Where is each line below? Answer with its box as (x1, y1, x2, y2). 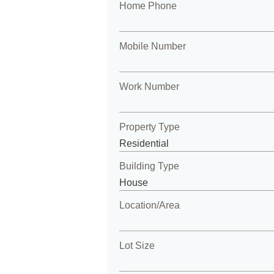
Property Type (119, 122, 180, 132)
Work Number (119, 81, 179, 92)
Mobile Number (119, 41, 186, 51)
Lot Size (119, 240, 155, 251)
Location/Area (119, 200, 180, 210)
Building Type (119, 161, 179, 171)
